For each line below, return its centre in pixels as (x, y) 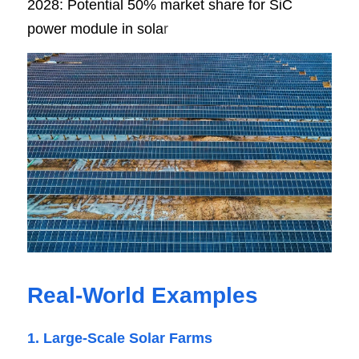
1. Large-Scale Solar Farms (120, 338)
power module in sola (95, 28)
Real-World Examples (143, 295)
